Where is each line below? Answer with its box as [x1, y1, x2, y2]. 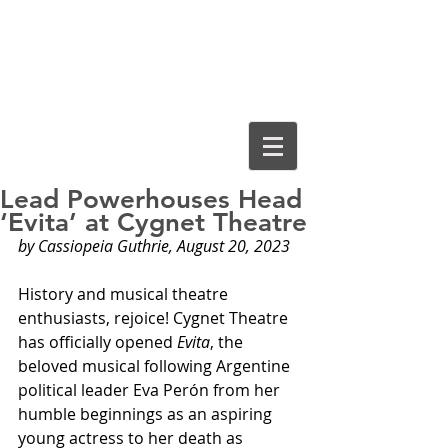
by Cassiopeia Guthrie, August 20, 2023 [18, 235, 290, 257]
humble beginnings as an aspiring [18, 403, 276, 425]
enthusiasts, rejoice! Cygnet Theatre [18, 307, 292, 329]
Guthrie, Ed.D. [29, 64, 287, 102]
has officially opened [18, 331, 177, 353]
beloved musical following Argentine [18, 355, 294, 377]
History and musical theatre [18, 283, 232, 305]
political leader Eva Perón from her [18, 379, 284, 401]
